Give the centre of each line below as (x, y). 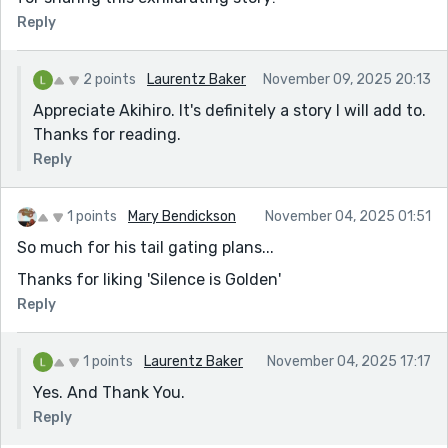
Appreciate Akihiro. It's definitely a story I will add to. (229, 110)
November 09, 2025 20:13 (347, 79)
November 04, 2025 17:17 (349, 361)
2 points (109, 79)
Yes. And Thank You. (109, 392)
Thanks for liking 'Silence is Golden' (149, 279)
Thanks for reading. (107, 134)
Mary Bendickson (182, 216)
